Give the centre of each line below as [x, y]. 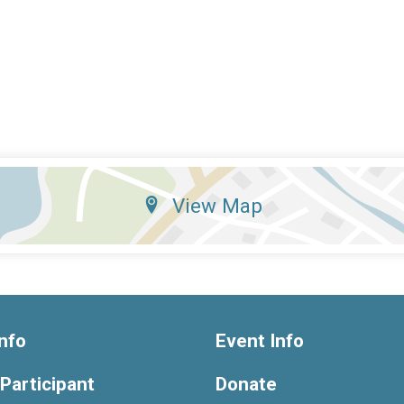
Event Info [260, 340]
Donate [246, 384]
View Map [217, 205]
